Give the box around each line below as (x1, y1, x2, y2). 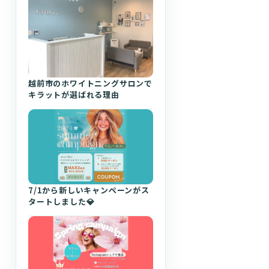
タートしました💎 (28, 195, 95, 207)
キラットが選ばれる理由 (28, 89, 119, 100)
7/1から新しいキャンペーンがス (28, 184, 150, 196)
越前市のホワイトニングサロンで (28, 77, 153, 89)
